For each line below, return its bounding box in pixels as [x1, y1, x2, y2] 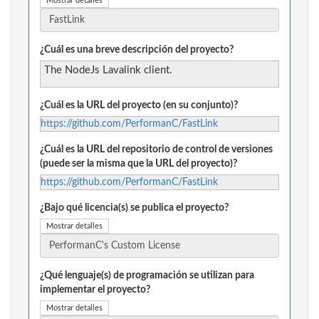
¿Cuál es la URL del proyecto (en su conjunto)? [40, 100, 238, 111]
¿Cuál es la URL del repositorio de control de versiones [40, 145, 273, 155]
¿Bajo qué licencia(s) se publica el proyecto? [40, 203, 229, 214]
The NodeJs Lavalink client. [44, 65, 172, 76]
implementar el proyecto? [40, 285, 150, 296]
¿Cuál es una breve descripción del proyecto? [40, 45, 234, 56]
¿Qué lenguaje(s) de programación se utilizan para [40, 271, 254, 281]
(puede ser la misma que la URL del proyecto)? [40, 159, 237, 169]
